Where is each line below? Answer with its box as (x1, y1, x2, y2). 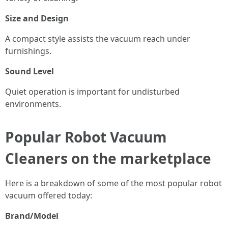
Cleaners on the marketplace (5, 149, 211, 168)
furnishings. (5, 45, 51, 56)
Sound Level (5, 66, 54, 77)
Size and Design (5, 13, 69, 24)
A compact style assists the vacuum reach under (5, 33, 190, 44)
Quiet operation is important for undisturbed (5, 86, 180, 97)
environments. (5, 98, 61, 109)
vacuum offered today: (5, 190, 92, 201)
